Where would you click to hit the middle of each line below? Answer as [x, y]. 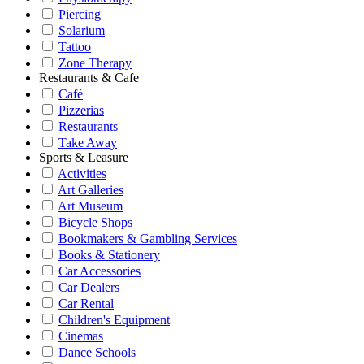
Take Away [88, 143]
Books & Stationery [109, 255]
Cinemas [81, 336]
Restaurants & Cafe [89, 78]
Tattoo [75, 47]
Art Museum [90, 206]
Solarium [82, 30]
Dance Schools [97, 352]
